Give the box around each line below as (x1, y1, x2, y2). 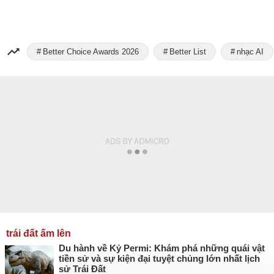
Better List (169, 46, 206, 56)
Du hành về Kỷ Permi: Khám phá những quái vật (59, 243, 265, 253)
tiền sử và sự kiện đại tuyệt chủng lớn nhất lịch (59, 253, 260, 264)
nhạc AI (237, 46, 264, 56)
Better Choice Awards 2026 (43, 46, 139, 56)
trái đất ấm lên (6, 228, 71, 239)
